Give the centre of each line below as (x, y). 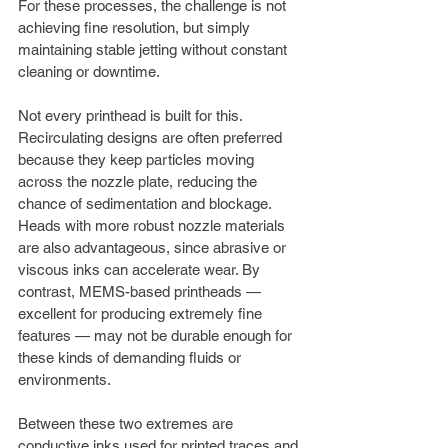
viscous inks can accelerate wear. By (141, 269)
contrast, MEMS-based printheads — (141, 291)
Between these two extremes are (127, 423)
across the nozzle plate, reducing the (139, 181)
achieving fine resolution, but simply (136, 27)
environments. (64, 379)
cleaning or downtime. (89, 71)
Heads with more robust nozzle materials (153, 225)
